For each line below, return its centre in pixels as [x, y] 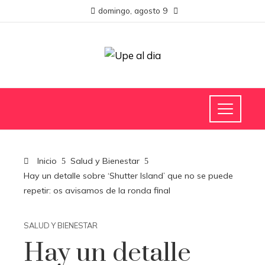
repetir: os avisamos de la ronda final [97, 190]
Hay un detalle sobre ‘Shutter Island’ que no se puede [128, 176]
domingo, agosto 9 [132, 10]
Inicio [46, 161]
